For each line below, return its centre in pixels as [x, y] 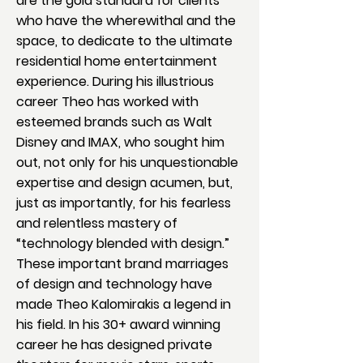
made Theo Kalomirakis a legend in [124, 304]
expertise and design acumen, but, [124, 183]
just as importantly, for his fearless [124, 203]
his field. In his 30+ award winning [118, 325]
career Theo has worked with [107, 102]
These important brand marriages [122, 264]
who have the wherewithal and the [126, 21]
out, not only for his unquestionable [127, 162]
